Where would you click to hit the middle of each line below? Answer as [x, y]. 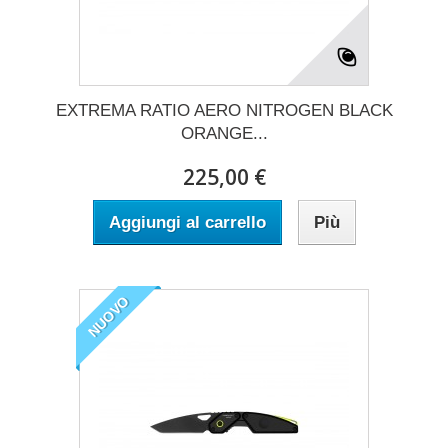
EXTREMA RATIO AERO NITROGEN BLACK [224, 110]
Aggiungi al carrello [187, 222]
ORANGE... [224, 133]
